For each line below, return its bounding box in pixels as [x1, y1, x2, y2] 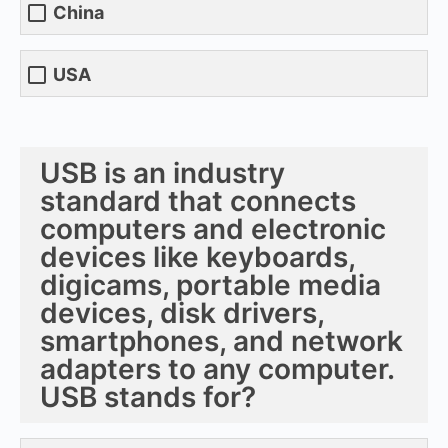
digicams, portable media [40, 267, 381, 302]
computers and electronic [40, 211, 386, 246]
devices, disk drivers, [40, 295, 324, 330]
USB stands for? [40, 379, 256, 414]
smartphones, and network [40, 323, 403, 358]
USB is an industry [40, 155, 285, 190]
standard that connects [40, 183, 356, 218]
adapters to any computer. [40, 351, 394, 386]
